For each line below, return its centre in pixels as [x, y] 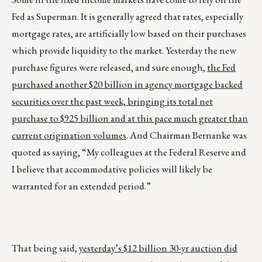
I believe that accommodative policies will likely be [112, 169]
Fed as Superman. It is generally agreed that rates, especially [127, 17]
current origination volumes [69, 135]
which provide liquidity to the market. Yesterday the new [124, 51]
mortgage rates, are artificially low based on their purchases [129, 34]
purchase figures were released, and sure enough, [109, 68]
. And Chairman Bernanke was [187, 135]
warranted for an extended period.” [81, 186]
